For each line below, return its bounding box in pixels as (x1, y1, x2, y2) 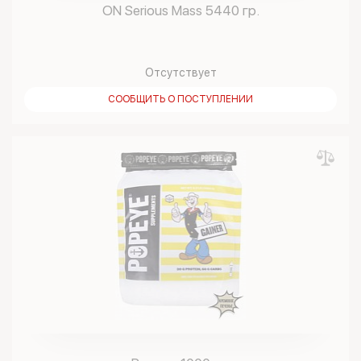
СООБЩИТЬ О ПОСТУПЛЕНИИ (108, 93, 253, 105)
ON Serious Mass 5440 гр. (102, 2, 259, 19)
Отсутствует (144, 66, 217, 79)
